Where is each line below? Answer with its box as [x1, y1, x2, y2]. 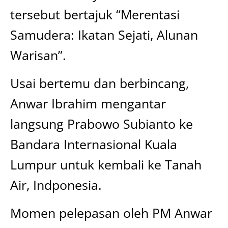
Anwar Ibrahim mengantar [10, 95, 166, 112]
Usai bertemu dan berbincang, [10, 74, 189, 92]
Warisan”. [10, 46, 66, 64]
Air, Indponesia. [10, 176, 102, 193]
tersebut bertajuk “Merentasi [10, 6, 180, 23]
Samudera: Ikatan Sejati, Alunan [10, 26, 198, 43]
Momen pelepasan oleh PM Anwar [10, 204, 212, 221]
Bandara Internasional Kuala [10, 135, 177, 153]
